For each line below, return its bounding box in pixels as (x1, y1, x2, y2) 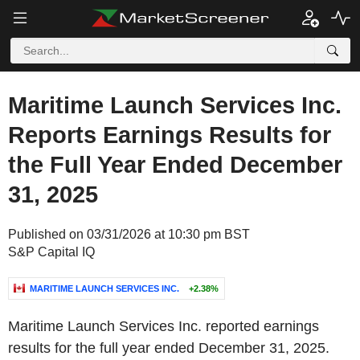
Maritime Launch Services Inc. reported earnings (8, 318, 319, 334)
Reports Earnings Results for (8, 122, 331, 148)
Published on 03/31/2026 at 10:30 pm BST (8, 227, 250, 241)
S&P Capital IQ (8, 245, 95, 259)
